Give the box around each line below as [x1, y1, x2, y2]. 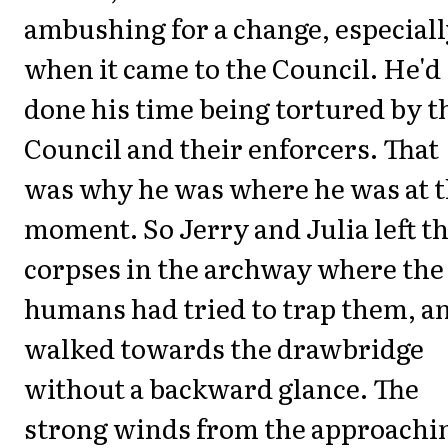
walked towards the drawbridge [24, 327, 424, 367]
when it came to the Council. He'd [24, 47, 441, 87]
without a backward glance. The [24, 367, 419, 407]
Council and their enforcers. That [24, 127, 439, 167]
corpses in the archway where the [24, 247, 444, 287]
